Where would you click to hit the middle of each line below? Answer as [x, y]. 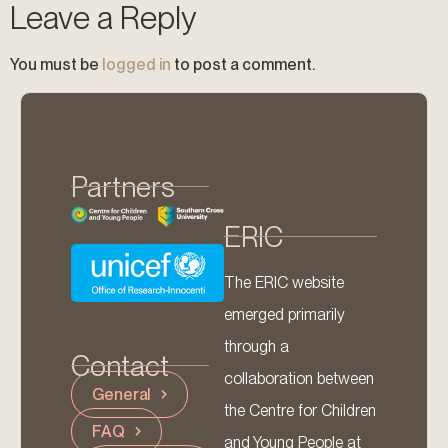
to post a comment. [243, 65]
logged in [136, 65]
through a [256, 346]
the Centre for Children [300, 410]
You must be [56, 65]
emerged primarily [284, 314]
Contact [120, 365]
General [122, 394]
